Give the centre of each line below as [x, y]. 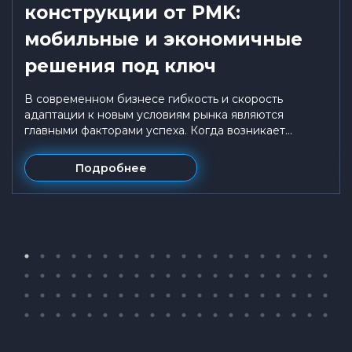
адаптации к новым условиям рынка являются [154, 115]
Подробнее [111, 168]
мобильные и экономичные [163, 39]
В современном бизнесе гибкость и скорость [154, 99]
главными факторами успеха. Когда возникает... [158, 130]
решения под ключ [120, 66]
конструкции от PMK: [132, 13]
